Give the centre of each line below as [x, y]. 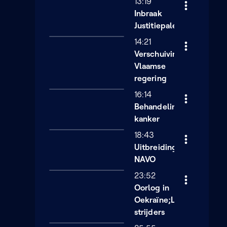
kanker [147, 119]
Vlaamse [150, 66]
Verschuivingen [163, 54]
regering [150, 78]
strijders [149, 212]
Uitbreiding [156, 147]
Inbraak [148, 13]
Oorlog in [152, 188]
